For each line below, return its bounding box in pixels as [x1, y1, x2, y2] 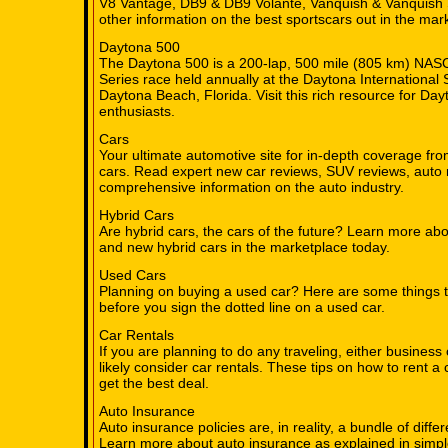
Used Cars [99, 267, 166, 284]
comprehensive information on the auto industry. [99, 179, 404, 196]
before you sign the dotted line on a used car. [99, 299, 385, 316]
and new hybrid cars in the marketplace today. [99, 239, 390, 256]
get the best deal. [99, 375, 209, 392]
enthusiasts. [99, 103, 175, 120]
